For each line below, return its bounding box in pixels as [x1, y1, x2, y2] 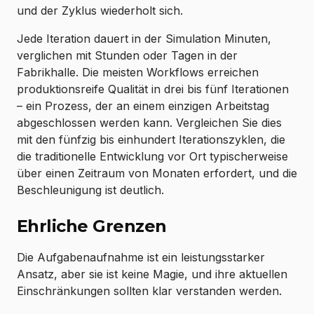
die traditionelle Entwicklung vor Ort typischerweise [17, 149, 288, 164]
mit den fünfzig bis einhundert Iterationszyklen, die [17, 132, 285, 147]
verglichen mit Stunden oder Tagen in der [17, 48, 238, 63]
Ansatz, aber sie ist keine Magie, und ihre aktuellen [17, 267, 287, 282]
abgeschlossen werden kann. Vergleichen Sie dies [17, 116, 282, 130]
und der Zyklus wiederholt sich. [17, 4, 183, 18]
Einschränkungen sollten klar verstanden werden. [17, 284, 282, 299]
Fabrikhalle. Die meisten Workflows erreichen [17, 65, 259, 80]
